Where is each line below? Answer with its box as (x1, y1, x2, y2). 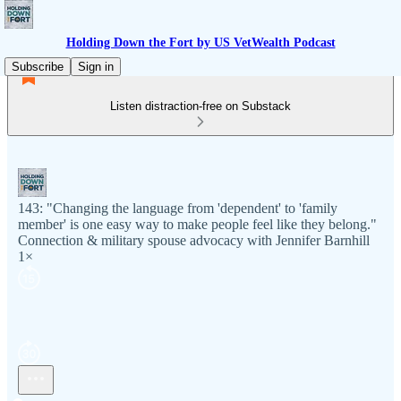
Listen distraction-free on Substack (110, 99, 291, 113)
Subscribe (12, 60, 64, 73)
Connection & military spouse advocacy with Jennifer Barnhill (18, 233, 370, 248)
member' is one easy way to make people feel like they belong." (18, 217, 377, 232)
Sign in (78, 60, 114, 73)
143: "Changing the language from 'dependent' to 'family (18, 200, 337, 216)
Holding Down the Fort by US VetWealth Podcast (65, 36, 336, 49)
